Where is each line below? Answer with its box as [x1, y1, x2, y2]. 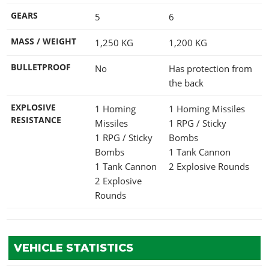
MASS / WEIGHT [11, 35, 76, 47]
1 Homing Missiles [169, 102, 247, 115]
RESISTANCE [11, 114, 61, 125]
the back [169, 76, 204, 89]
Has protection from [169, 62, 252, 74]
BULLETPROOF [11, 61, 71, 73]
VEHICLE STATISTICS [13, 241, 133, 255]
